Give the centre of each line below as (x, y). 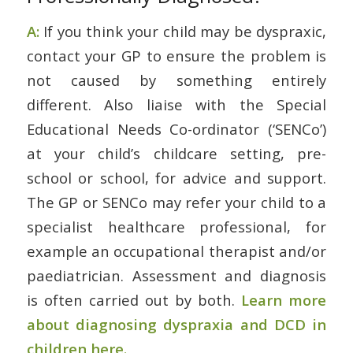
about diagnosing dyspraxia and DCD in (176, 325)
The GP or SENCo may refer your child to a (176, 203)
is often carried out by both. (134, 300)
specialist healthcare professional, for (176, 227)
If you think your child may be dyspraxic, (185, 32)
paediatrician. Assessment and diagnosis (176, 276)
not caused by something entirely (176, 80)
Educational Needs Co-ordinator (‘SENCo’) (176, 129)
